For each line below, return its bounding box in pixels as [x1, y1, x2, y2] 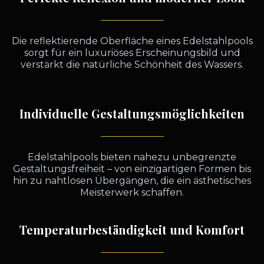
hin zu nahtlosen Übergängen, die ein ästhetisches [13, 175, 251, 186]
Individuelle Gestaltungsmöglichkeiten [19, 105, 245, 121]
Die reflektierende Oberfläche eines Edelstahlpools [11, 35, 253, 47]
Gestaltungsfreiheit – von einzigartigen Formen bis [13, 163, 251, 174]
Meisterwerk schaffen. [80, 187, 184, 198]
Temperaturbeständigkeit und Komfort [19, 222, 245, 237]
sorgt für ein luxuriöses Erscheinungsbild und [24, 47, 240, 58]
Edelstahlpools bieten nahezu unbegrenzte [28, 151, 236, 163]
